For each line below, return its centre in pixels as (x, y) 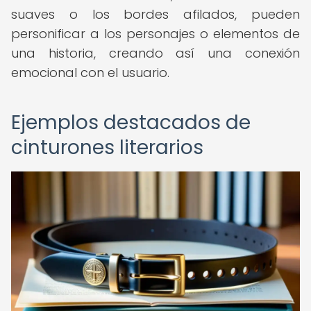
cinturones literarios (107, 148)
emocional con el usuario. (90, 73)
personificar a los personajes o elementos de (155, 34)
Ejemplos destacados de (131, 123)
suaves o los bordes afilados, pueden (155, 14)
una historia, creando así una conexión (155, 53)
